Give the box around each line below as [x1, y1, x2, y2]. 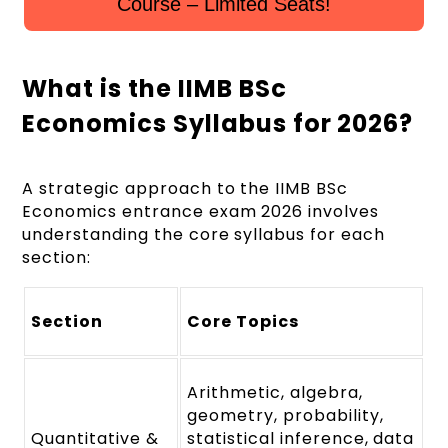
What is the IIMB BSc [22, 71, 287, 105]
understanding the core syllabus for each [22, 222, 385, 246]
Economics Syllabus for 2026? [22, 106, 414, 140]
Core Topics [187, 309, 299, 333]
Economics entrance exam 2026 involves [22, 199, 379, 223]
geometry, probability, [187, 403, 384, 427]
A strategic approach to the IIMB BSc [22, 176, 348, 200]
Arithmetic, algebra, [187, 380, 363, 404]
